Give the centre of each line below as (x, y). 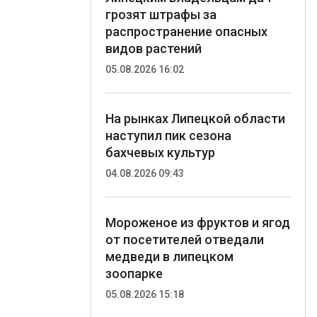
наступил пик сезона (168, 135)
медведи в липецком (169, 256)
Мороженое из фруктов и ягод (198, 222)
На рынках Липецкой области (195, 118)
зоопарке (134, 273)
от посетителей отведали (185, 239)
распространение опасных (186, 31)
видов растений (154, 48)
